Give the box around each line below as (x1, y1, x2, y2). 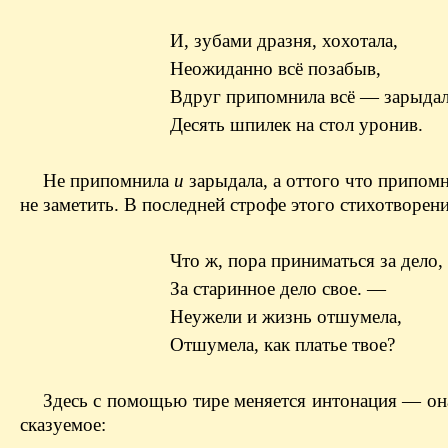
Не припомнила (42, 169, 174, 191)
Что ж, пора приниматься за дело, (170, 249, 443, 271)
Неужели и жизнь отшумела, (170, 305, 402, 327)
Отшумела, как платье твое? (170, 333, 395, 355)
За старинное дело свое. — (170, 277, 386, 299)
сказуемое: (20, 413, 106, 435)
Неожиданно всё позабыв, (170, 57, 381, 79)
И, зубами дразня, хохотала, (170, 29, 398, 51)
